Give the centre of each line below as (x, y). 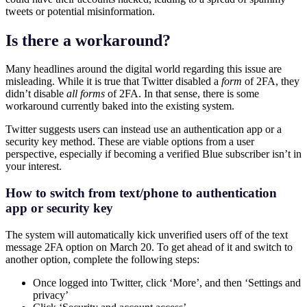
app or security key (59, 208)
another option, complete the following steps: (102, 259)
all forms (86, 94)
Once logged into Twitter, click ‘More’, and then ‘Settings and (167, 282)
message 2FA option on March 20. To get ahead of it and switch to (149, 247)
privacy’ (51, 295)
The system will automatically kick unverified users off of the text (147, 234)
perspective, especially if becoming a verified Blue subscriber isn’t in (153, 154)
